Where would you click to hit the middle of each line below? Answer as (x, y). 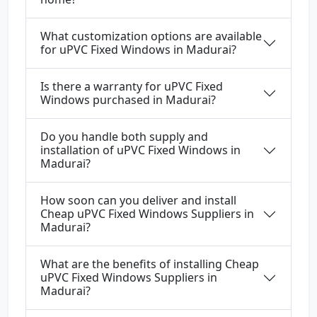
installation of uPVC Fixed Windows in (140, 150)
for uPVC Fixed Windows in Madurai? (138, 50)
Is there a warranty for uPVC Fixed (132, 87)
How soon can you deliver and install (138, 201)
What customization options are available (151, 36)
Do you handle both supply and (124, 137)
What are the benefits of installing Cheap (150, 264)
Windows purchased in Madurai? (128, 100)
